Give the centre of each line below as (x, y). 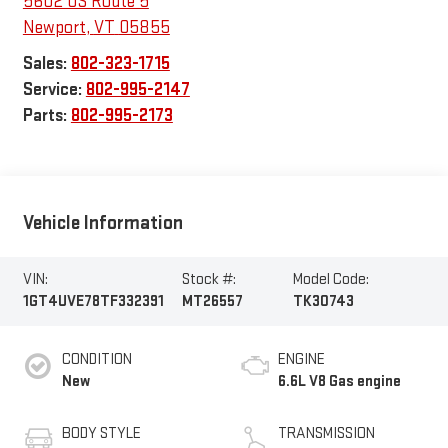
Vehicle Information (102, 223)
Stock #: (209, 280)
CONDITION (96, 359)
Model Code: (331, 280)
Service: (54, 89)
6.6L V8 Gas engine (339, 381)
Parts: (46, 115)
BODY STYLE (101, 433)
